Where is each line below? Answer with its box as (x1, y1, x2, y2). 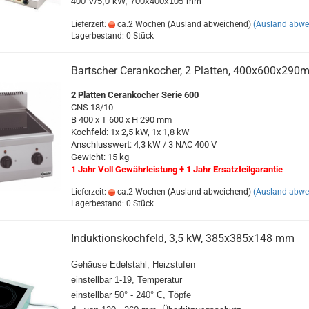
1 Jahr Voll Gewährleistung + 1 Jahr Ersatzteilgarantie (70, 164, 283, 175)
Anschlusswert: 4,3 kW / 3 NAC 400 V (70, 139, 217, 150)
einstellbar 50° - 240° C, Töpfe (70, 290, 191, 300)
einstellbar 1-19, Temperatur (70, 275, 182, 285)
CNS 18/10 (70, 102, 113, 112)
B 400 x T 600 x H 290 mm (70, 114, 172, 125)
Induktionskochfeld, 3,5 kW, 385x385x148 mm (70, 232, 295, 245)
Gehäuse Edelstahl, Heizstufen (70, 259, 195, 270)
